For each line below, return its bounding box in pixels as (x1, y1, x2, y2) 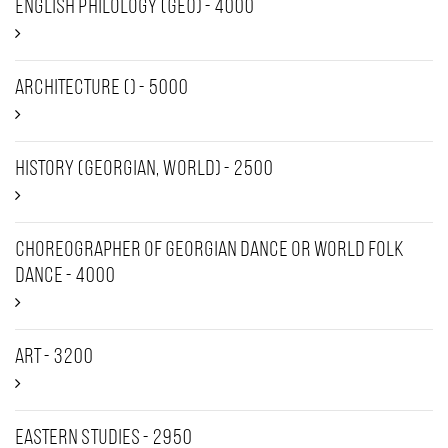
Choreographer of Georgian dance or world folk (15, 239, 404, 262)
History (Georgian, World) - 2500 (15, 158, 273, 181)
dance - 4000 (15, 265, 115, 288)
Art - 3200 (15, 346, 93, 369)
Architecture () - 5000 (15, 77, 188, 100)
